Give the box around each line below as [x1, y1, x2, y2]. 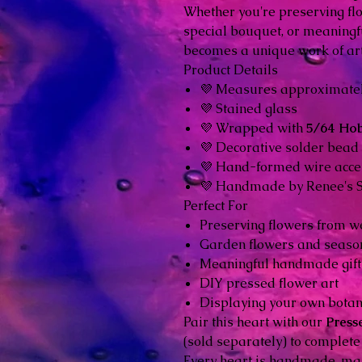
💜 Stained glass [200, 100, 297, 118]
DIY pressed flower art [200, 275, 339, 293]
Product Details [183, 61, 278, 79]
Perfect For [183, 197, 248, 215]
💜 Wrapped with [200, 120, 306, 137]
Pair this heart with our [183, 314, 326, 331]
